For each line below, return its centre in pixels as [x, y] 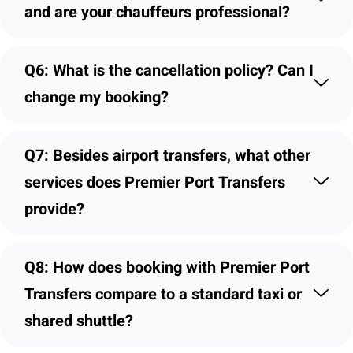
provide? [54, 210]
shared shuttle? [79, 321]
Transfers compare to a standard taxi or [163, 295]
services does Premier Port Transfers [155, 183]
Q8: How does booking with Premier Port [167, 268]
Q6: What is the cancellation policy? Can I [169, 71]
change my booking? [97, 98]
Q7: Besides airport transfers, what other [167, 156]
